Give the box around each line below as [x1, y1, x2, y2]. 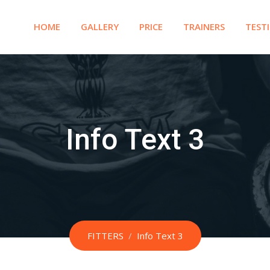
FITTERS [87, 230, 124, 242]
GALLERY [81, 20, 119, 33]
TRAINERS [183, 20, 225, 33]
